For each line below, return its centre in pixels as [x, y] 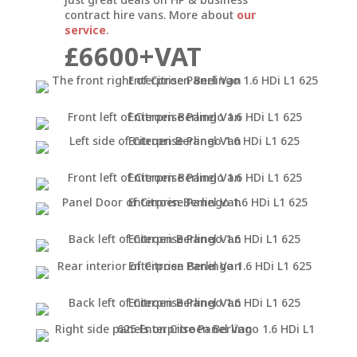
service [85, 30]
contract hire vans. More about [150, 15]
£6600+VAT [133, 56]
